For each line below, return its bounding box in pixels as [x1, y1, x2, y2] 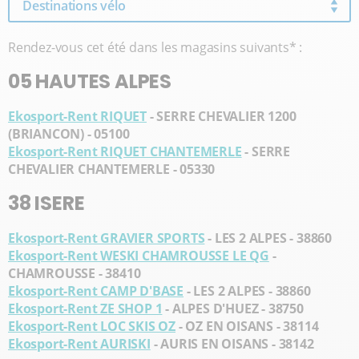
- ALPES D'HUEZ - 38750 [162, 300, 304, 317]
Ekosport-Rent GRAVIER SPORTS [8, 229, 205, 247]
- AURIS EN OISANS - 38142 [150, 335, 314, 353]
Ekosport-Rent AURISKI [8, 335, 151, 353]
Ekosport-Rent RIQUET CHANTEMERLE [8, 143, 242, 160]
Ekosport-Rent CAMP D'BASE [8, 282, 184, 300]
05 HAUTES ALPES [8, 68, 171, 95]
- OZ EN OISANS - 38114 [175, 317, 319, 335]
